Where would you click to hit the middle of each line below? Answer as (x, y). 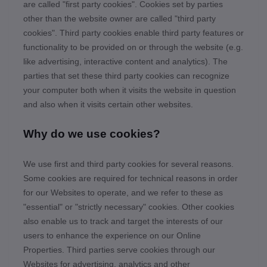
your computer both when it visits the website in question (130, 90)
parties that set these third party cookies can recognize (126, 76)
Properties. (45, 250)
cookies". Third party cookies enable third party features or (133, 33)
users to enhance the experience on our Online (112, 235)
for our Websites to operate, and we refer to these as (123, 193)
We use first (46, 164)
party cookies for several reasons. (169, 164)
